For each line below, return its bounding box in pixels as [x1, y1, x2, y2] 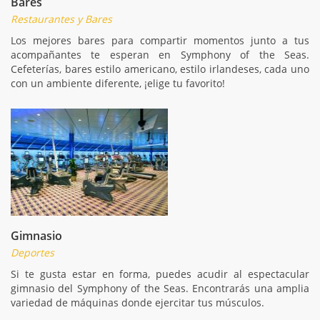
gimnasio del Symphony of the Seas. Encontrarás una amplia [11, 281, 309, 295]
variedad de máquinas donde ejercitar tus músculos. [11, 295, 264, 309]
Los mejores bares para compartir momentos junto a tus [11, 33, 309, 47]
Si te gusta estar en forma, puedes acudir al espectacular [11, 266, 309, 281]
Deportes [11, 245, 54, 259]
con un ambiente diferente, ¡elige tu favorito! [11, 76, 225, 90]
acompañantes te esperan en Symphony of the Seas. [11, 47, 309, 61]
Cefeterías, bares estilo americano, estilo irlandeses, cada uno [11, 61, 309, 76]
